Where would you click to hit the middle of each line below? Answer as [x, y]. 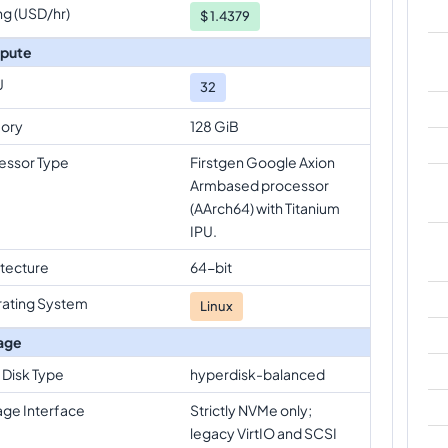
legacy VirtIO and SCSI [263, 432]
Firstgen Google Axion [262, 161]
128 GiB [214, 125]
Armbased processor [259, 184]
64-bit [211, 266]
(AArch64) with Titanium [265, 207]
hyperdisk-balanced [257, 373]
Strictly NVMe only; [251, 409]
